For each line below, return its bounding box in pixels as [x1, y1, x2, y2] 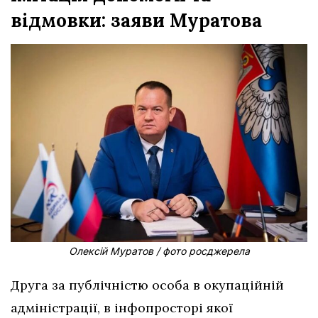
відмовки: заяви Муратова [11, 8, 262, 32]
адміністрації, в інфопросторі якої [11, 299, 233, 316]
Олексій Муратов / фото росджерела [68, 244, 250, 257]
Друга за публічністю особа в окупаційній [11, 276, 284, 293]
